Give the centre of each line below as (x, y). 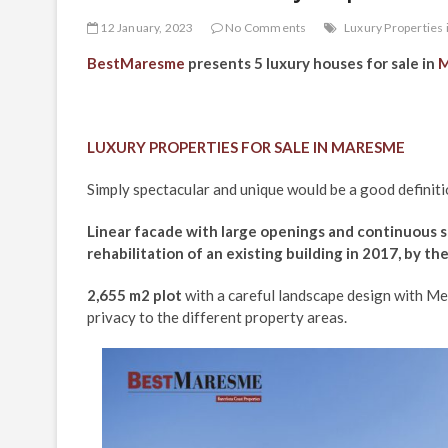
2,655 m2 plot (136, 295)
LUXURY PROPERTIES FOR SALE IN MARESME (246, 147)
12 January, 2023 (146, 27)
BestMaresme (136, 63)
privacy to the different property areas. (217, 317)
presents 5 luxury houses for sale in (311, 63)
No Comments (265, 27)
